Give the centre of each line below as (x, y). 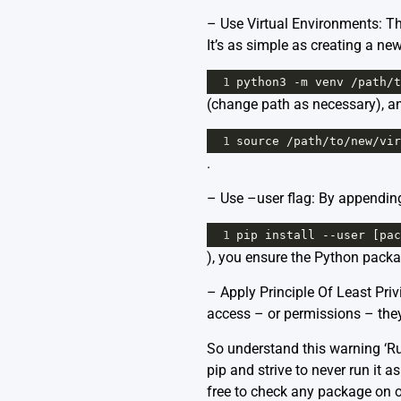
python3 (261, 81)
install (290, 235)
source (257, 141)
